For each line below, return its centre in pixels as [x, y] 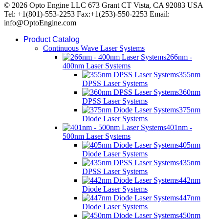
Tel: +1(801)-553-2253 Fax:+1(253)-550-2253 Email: [87, 14]
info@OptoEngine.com [40, 23]
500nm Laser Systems [97, 136]
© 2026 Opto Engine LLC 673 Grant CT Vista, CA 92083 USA [103, 5]
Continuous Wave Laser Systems [94, 48]
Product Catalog [52, 40]
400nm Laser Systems [97, 66]
